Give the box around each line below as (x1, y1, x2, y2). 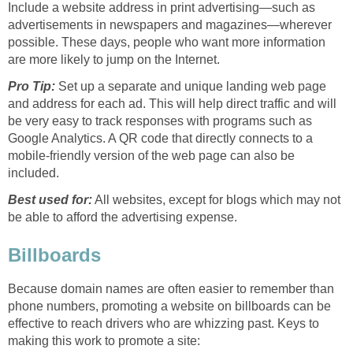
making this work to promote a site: (8, 334, 200, 347)
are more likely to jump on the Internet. (8, 53, 220, 67)
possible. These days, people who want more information (8, 35, 325, 50)
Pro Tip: (8, 80, 55, 94)
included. (8, 166, 59, 180)
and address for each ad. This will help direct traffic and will (8, 97, 336, 111)
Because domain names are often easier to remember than (8, 282, 334, 295)
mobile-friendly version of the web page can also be (8, 149, 295, 163)
